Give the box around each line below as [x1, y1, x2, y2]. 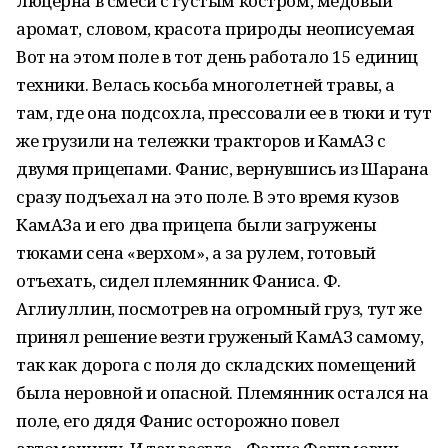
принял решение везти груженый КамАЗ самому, [16, 325, 424, 348]
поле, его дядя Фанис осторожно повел [16, 409, 340, 432]
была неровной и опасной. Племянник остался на [16, 381, 429, 404]
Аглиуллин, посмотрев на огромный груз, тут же [16, 297, 422, 320]
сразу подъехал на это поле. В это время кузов [16, 185, 399, 208]
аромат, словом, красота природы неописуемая [16, 17, 415, 40]
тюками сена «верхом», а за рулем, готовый [16, 241, 376, 264]
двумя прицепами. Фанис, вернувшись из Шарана [16, 157, 429, 180]
